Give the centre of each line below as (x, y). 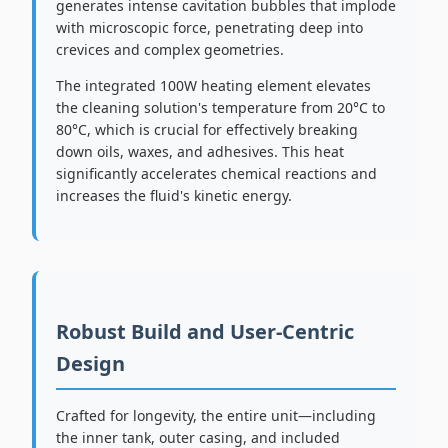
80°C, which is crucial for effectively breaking (207, 129)
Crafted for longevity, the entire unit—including (216, 415)
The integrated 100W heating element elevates (213, 85)
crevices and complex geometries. (170, 49)
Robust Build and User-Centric (205, 331)
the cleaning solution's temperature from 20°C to (220, 107)
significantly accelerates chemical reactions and (216, 173)
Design (90, 363)
